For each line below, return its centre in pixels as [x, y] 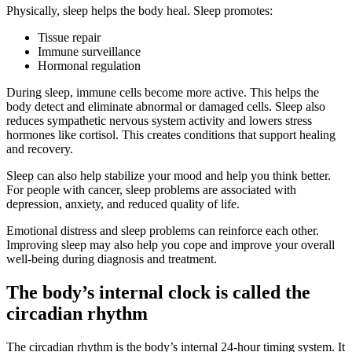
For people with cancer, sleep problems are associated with [151, 190]
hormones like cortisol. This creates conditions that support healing [171, 135]
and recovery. [40, 149]
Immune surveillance [89, 52]
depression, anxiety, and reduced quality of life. [125, 204]
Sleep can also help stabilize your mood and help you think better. [170, 176]
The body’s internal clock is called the [158, 293]
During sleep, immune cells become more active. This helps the [163, 93]
